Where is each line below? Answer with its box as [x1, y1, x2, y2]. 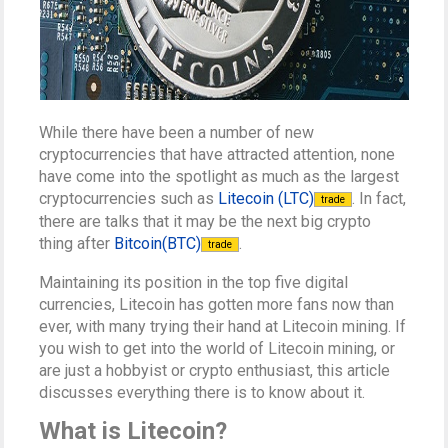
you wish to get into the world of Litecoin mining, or [39, 338, 396, 358]
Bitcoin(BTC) [114, 233, 202, 253]
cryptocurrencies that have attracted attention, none [39, 145, 396, 164]
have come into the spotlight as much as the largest [39, 167, 400, 186]
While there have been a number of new [39, 123, 315, 142]
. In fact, [352, 189, 407, 208]
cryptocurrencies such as [39, 189, 219, 208]
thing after [39, 233, 115, 253]
